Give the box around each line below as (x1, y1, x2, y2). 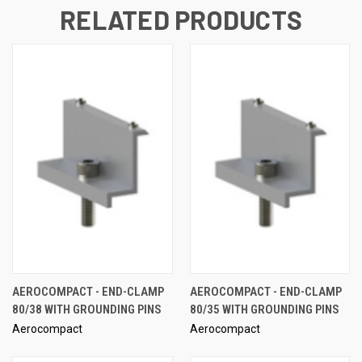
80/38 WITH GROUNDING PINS (12, 301, 162, 317)
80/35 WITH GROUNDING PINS (189, 301, 339, 317)
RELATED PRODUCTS (60, 3, 302, 35)
